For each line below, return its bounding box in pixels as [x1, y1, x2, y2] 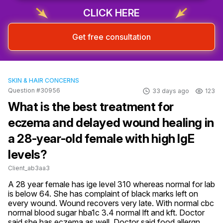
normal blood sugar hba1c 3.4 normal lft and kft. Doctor [8, 208, 205, 218]
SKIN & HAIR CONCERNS [8, 77, 79, 84]
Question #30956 [8, 87, 60, 94]
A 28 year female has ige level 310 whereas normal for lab [8, 179, 215, 189]
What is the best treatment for [8, 100, 174, 114]
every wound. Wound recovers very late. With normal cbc [8, 198, 214, 208]
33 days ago [152, 87, 189, 95]
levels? [8, 147, 47, 162]
